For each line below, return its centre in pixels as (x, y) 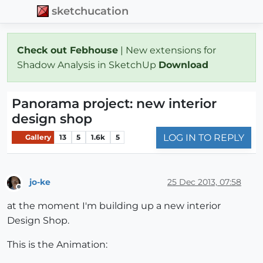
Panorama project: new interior (114, 103)
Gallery (37, 137)
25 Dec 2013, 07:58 (204, 182)
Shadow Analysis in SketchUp (88, 65)
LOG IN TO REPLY (204, 137)
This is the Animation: (57, 245)
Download (185, 65)
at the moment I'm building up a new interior (114, 206)
